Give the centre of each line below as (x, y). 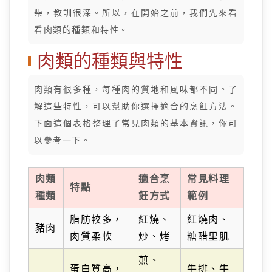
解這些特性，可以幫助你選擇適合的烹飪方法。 (136, 106)
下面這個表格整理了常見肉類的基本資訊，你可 (136, 123)
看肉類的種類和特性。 (81, 30)
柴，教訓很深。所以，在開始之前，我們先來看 (136, 13)
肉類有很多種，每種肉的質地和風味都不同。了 (136, 89)
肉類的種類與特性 (110, 61)
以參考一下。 (63, 140)
